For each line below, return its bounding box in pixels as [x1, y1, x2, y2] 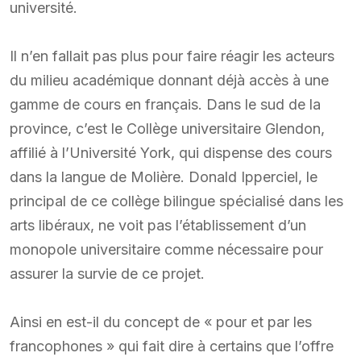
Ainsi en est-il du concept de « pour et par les [10, 313, 312, 330]
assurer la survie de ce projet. [10, 264, 205, 282]
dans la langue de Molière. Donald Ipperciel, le [10, 168, 317, 185]
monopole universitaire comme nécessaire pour [10, 240, 323, 258]
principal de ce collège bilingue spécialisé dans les [10, 192, 343, 210]
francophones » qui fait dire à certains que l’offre [10, 337, 334, 355]
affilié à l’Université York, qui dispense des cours [10, 143, 332, 161]
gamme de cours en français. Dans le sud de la [10, 95, 321, 113]
